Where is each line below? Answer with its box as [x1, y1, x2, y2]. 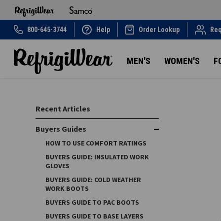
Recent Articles [36, 104, 90, 113]
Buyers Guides [36, 124, 86, 134]
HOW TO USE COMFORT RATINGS [45, 139, 147, 147]
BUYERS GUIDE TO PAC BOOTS [45, 198, 139, 207]
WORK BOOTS [45, 184, 89, 193]
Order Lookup [139, 25, 180, 34]
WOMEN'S [164, 55, 200, 66]
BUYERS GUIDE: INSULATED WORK [45, 152, 149, 161]
